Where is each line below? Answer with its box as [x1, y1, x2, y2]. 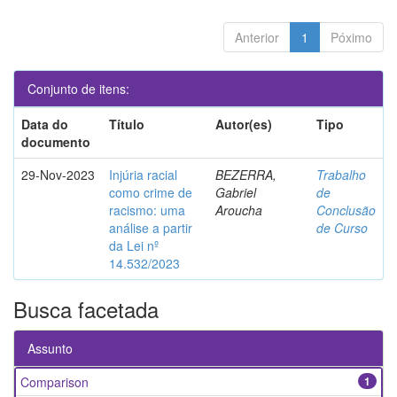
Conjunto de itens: [27, 80, 129, 98]
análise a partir [109, 219, 192, 237]
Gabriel [215, 183, 256, 202]
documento [21, 133, 90, 152]
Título [109, 115, 144, 134]
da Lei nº [109, 237, 159, 255]
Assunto [27, 339, 73, 358]
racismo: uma [109, 201, 185, 220]
